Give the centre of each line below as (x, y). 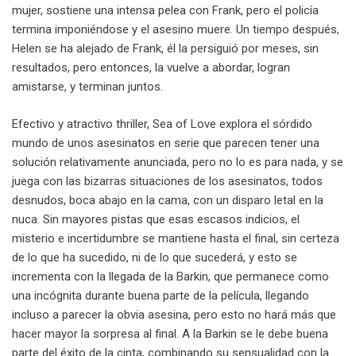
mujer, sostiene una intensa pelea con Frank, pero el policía (165, 11)
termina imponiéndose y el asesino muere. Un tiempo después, (176, 30)
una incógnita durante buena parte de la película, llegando (161, 295)
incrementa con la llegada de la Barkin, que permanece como (170, 276)
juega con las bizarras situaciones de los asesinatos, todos (167, 181)
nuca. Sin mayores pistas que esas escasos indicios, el (156, 219)
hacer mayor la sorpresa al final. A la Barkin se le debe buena (170, 333)
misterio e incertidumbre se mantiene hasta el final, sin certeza (176, 238)
